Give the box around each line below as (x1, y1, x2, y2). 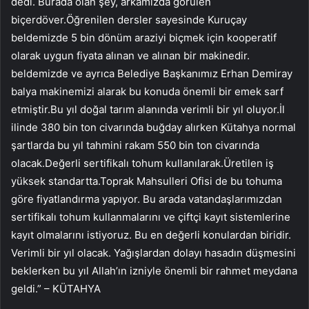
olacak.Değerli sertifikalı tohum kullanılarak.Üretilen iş (11, 156, 274, 170)
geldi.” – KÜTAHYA (11, 281, 101, 295)
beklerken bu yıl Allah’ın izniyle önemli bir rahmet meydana (11, 263, 297, 277)
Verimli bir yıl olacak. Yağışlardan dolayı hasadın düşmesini (11, 246, 296, 259)
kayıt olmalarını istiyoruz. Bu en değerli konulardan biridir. (11, 228, 291, 241)
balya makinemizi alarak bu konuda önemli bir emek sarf (11, 84, 283, 98)
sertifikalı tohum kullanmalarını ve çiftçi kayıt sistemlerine (11, 210, 290, 223)
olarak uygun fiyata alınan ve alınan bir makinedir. (11, 48, 250, 62)
